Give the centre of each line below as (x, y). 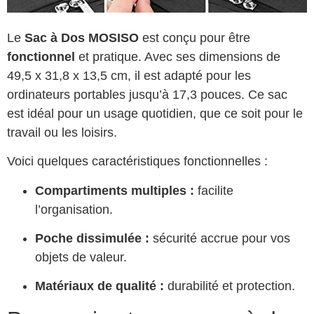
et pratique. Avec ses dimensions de (178, 56)
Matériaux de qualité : (100, 286)
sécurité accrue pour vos (220, 238)
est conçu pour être (194, 37)
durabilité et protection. (230, 286)
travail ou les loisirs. (62, 132)
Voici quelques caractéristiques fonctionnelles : (137, 162)
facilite (214, 190)
